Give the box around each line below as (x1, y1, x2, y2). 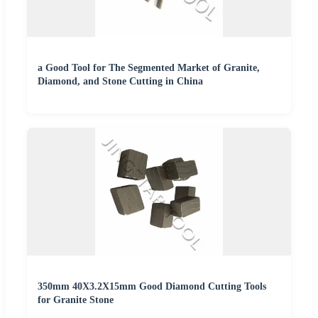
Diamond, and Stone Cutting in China (38, 75, 203, 87)
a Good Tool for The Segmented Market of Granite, (38, 62, 260, 73)
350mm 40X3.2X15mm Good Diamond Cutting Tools (38, 280, 266, 292)
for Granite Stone (38, 294, 114, 305)
